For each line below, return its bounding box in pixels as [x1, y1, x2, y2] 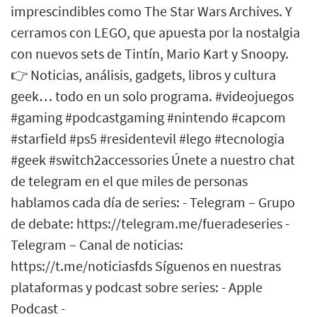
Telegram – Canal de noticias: [11, 235, 183, 253]
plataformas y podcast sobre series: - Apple [11, 277, 263, 296]
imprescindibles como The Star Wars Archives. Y [11, 1, 292, 20]
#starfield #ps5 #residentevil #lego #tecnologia [11, 129, 284, 147]
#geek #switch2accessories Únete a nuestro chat [11, 150, 295, 168]
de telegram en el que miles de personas [11, 171, 248, 190]
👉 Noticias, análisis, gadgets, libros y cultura [11, 65, 276, 83]
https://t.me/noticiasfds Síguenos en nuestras [11, 256, 281, 275]
